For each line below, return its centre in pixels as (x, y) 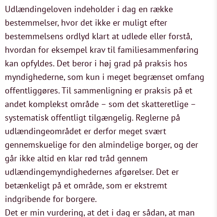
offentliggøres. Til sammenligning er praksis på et (99, 90)
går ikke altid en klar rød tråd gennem (76, 158)
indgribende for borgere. (51, 199)
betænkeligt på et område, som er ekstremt (86, 185)
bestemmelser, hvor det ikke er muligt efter (86, 23)
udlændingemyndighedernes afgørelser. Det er (92, 172)
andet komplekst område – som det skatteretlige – (100, 104)
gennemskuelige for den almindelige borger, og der (101, 145)
